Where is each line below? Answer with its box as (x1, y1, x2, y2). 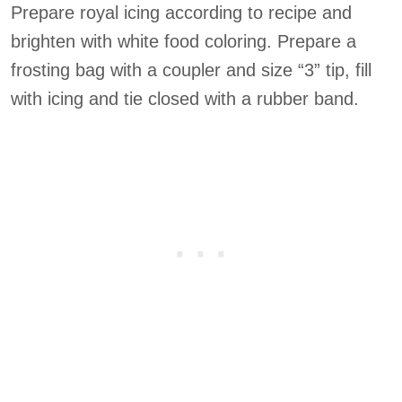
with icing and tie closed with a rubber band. (11, 89, 359, 109)
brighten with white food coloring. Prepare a (11, 31, 356, 51)
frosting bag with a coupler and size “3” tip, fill (11, 60, 371, 80)
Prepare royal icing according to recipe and (11, 3, 352, 22)
